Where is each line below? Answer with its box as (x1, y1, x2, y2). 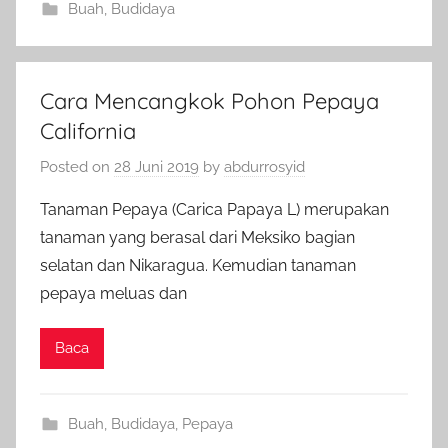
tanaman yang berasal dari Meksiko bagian (40, 227, 355, 247)
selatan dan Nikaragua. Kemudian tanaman (40, 255, 356, 275)
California (40, 117, 136, 145)
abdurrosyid (224, 157, 305, 176)
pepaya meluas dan (40, 283, 187, 303)
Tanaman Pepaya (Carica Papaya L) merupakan (40, 199, 389, 219)
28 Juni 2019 (114, 157, 199, 176)
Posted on (40, 157, 114, 176)
